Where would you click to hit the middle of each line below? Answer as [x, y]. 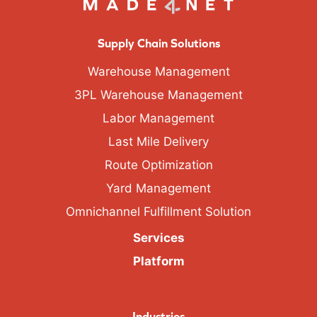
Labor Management [158, 118]
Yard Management [158, 188]
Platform [158, 261]
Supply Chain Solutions [158, 43]
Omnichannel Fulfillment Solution [158, 211]
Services [158, 237]
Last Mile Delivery [158, 141]
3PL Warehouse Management [158, 94]
